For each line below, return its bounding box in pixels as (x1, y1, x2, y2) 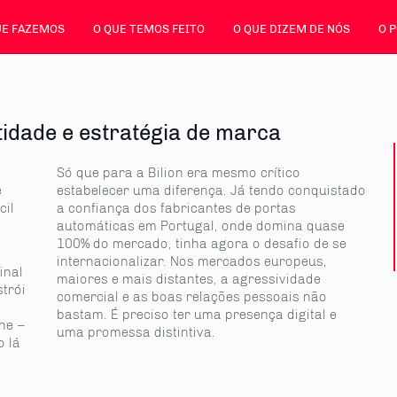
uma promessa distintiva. (57, 324, 215, 340)
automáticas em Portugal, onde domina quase (57, 218, 345, 234)
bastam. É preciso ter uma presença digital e (57, 307, 337, 323)
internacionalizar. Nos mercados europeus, (57, 253, 327, 269)
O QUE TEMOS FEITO (93, 22, 205, 35)
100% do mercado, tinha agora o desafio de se (57, 236, 346, 252)
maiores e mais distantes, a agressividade (57, 271, 321, 287)
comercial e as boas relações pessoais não (57, 289, 327, 305)
